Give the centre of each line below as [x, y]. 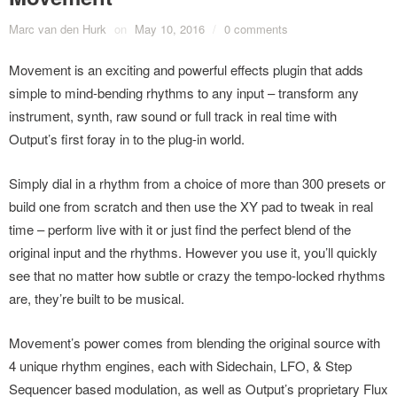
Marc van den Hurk [58, 29]
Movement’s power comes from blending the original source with [195, 343]
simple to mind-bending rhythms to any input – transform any [184, 93]
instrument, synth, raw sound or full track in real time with [173, 116]
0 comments [256, 29]
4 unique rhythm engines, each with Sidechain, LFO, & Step [180, 366]
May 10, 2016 [170, 29]
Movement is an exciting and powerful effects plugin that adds [186, 70]
